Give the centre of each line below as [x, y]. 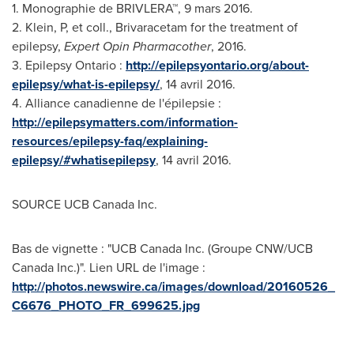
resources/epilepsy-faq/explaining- [110, 141]
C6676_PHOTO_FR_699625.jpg [106, 305]
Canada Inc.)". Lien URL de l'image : [109, 267]
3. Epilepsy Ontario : [69, 65]
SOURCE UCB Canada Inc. [85, 204]
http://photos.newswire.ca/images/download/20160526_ [173, 286]
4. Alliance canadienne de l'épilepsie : [117, 103]
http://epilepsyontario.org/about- [217, 65]
